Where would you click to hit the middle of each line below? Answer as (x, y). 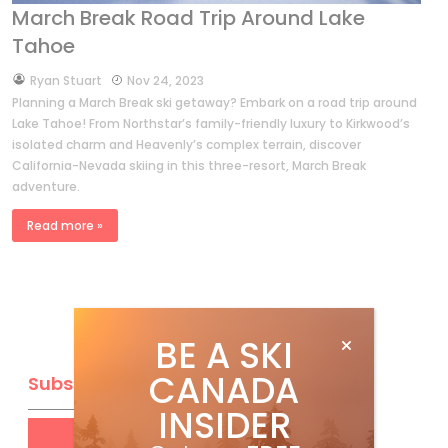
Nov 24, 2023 (165, 81)
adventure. (46, 187)
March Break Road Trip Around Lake (188, 18)
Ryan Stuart (66, 81)
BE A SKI (224, 355)
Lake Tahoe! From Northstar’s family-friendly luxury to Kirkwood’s (211, 124)
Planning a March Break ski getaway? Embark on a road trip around (214, 103)
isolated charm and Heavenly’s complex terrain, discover (186, 145)
